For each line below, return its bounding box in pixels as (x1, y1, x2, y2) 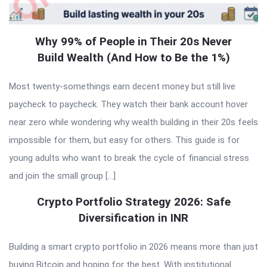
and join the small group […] (9, 170, 116, 181)
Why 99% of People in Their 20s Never (35, 34, 232, 48)
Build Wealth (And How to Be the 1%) (37, 50, 230, 64)
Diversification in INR (79, 210, 188, 225)
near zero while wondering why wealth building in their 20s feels (9, 116, 258, 128)
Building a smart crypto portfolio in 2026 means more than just (9, 241, 258, 252)
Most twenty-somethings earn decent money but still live (9, 80, 235, 92)
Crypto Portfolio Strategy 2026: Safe (36, 194, 231, 209)
